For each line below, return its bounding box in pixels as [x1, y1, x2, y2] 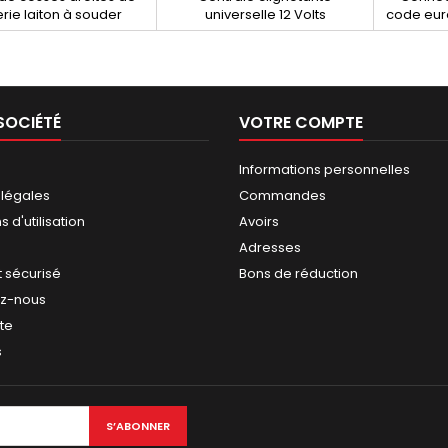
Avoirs [239, 212, 279, 232]
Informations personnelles [239, 160, 410, 180]
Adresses [239, 238, 301, 258]
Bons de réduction [239, 264, 358, 284]
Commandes [239, 186, 326, 206]
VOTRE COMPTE [239, 111, 363, 135]
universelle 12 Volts [204, 5, 326, 25]
